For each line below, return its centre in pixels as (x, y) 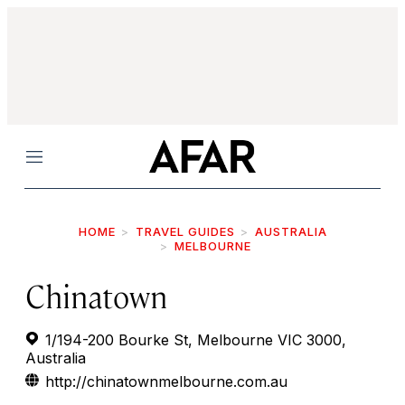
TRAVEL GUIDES (185, 231)
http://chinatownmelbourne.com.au (166, 381)
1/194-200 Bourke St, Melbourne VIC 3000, (193, 340)
